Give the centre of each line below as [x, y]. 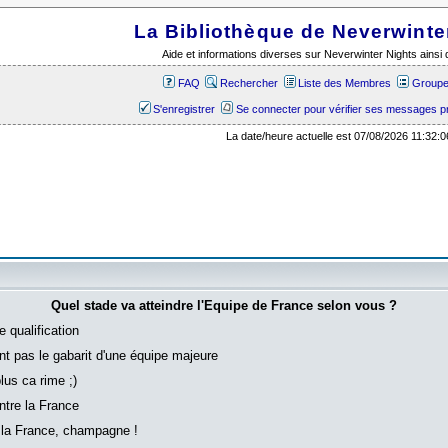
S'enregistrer [184, 108]
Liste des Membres [345, 82]
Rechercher [249, 82]
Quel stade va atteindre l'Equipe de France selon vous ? [223, 305]
